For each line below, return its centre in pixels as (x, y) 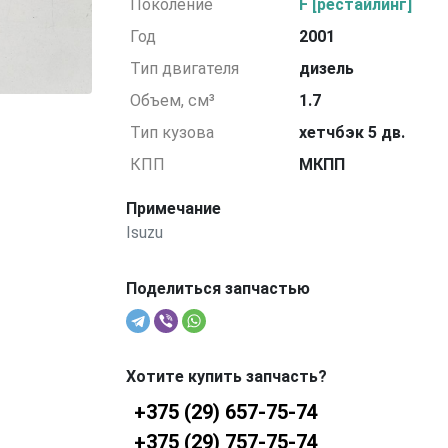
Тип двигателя (185, 68)
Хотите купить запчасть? (226, 376)
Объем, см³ (173, 100)
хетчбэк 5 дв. (352, 132)
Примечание (173, 208)
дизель (327, 68)
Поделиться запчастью (217, 288)
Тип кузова (172, 132)
